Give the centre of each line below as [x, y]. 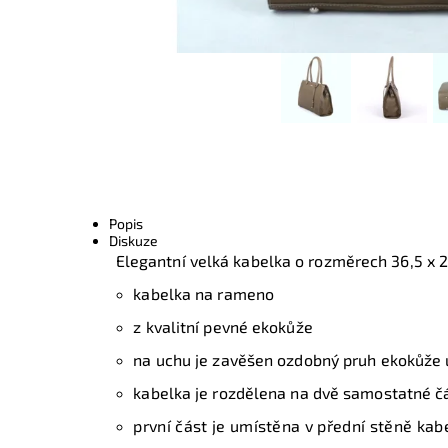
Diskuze [134, 240]
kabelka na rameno [204, 293]
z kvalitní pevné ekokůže [223, 326]
